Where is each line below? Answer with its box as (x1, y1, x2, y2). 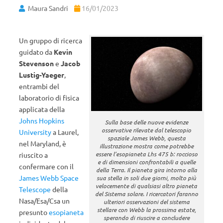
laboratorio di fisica (19, 93, 79, 102)
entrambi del (19, 82, 59, 91)
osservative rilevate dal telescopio (102, 126, 192, 134)
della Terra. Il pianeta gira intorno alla (96, 166, 197, 174)
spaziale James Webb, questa (107, 134, 186, 142)
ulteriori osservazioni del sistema (103, 198, 190, 206)
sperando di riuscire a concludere (103, 214, 190, 222)
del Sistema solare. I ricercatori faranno (95, 190, 198, 198)
